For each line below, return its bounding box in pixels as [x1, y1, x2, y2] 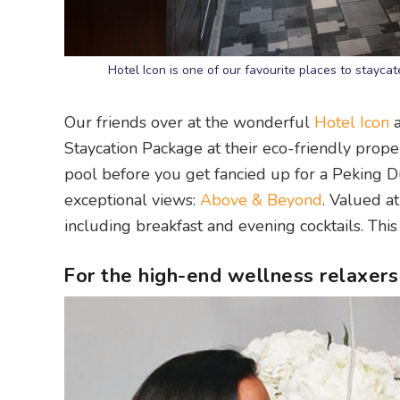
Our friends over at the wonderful [64, 112, 314, 134]
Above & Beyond [200, 189, 322, 212]
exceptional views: [64, 189, 200, 212]
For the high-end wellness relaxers [63, 262, 398, 290]
